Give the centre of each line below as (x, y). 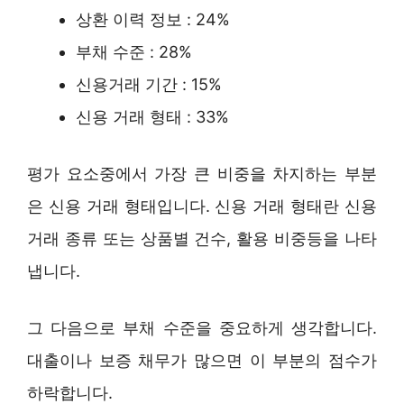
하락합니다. (70, 392)
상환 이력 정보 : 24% (153, 19)
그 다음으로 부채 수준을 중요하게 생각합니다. (202, 327)
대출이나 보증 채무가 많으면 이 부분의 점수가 (202, 360)
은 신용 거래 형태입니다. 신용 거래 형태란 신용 (202, 206)
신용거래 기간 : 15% (149, 84)
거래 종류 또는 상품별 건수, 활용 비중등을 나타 (202, 238)
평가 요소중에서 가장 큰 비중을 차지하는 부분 (202, 173)
